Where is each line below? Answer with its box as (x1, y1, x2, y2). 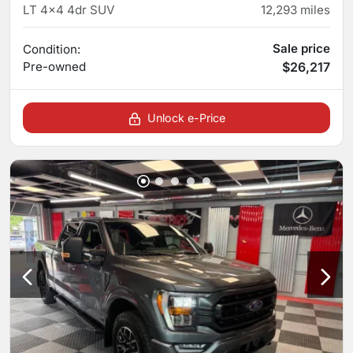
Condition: (23, 42, 80, 58)
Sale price (273, 41, 330, 57)
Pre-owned (23, 59, 86, 75)
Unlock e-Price (147, 111, 225, 125)
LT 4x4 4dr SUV (23, 2, 114, 18)
